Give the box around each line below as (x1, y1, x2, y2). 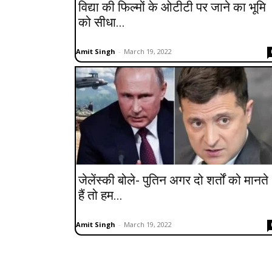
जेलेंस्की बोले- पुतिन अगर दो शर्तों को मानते (78, 172, 268, 188)
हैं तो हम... (78, 188, 123, 203)
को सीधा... (78, 15, 125, 30)
